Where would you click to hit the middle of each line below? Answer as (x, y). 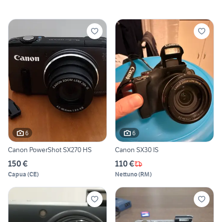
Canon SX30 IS (137, 150)
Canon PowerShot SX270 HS (50, 150)
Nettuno (126, 174)
